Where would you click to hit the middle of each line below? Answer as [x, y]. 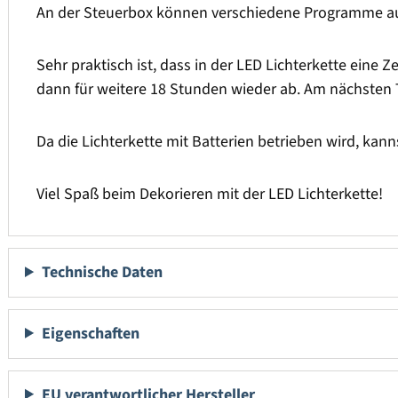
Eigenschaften [91, 333]
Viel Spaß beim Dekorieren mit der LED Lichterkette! [210, 195]
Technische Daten [103, 273]
